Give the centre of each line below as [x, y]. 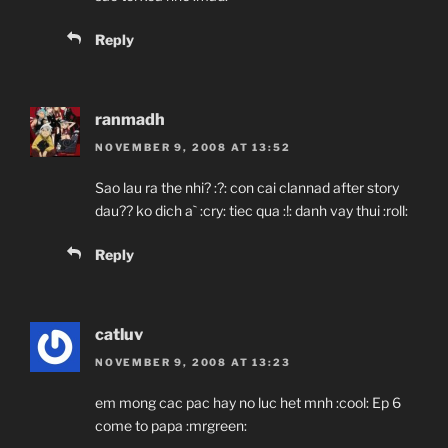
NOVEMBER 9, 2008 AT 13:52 [193, 147]
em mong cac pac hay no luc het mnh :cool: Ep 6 [248, 403]
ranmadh [130, 119]
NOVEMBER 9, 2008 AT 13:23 [193, 362]
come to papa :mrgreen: [171, 426]
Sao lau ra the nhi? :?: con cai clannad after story [247, 188]
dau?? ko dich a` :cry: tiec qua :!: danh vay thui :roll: [251, 211]
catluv [119, 335]
